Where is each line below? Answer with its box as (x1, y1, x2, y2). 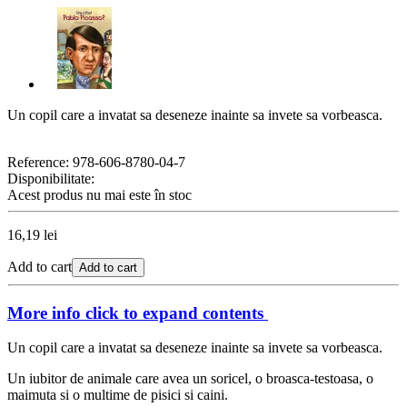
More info (7, 303, 81, 323)
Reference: (7, 154, 73, 170)
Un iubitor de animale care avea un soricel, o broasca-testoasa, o (7, 371, 373, 387)
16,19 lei (7, 226, 57, 243)
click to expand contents (81, 303, 263, 323)
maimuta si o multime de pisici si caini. (7, 387, 228, 403)
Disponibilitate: (7, 170, 94, 186)
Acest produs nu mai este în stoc (7, 186, 192, 203)
